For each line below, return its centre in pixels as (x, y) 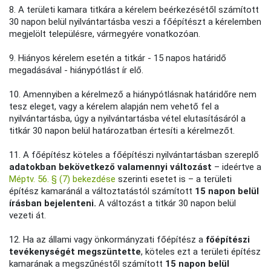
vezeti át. (28, 215)
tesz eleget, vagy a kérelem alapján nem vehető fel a (114, 106)
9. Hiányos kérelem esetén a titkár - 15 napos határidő (118, 58)
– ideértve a (237, 167)
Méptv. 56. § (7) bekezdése (63, 179)
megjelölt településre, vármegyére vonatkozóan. (105, 34)
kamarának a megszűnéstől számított (87, 263)
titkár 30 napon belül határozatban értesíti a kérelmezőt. (122, 130)
